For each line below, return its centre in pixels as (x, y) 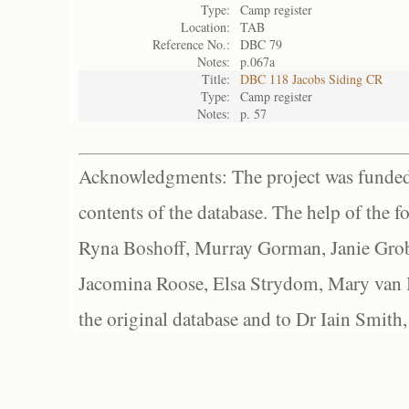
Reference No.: (191, 44)
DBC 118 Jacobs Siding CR (311, 79)
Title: (216, 79)
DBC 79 (261, 44)
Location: (205, 27)
